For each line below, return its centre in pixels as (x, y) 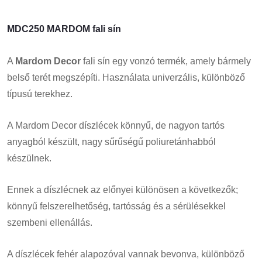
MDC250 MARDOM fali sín (64, 29)
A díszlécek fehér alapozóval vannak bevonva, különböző (126, 254)
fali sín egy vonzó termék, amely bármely (166, 61)
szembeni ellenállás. (50, 222)
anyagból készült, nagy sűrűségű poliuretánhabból (111, 142)
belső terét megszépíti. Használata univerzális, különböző (126, 77)
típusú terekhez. (40, 94)
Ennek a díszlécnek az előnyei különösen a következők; (123, 189)
